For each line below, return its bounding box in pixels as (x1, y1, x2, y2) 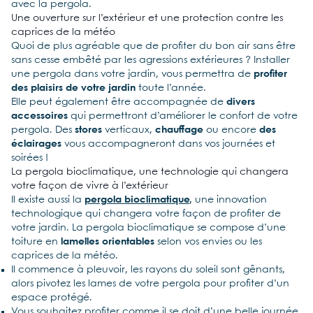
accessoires (11, 111, 68, 121)
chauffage (155, 125, 203, 135)
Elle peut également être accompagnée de (11, 97, 226, 107)
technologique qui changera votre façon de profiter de (11, 209, 281, 219)
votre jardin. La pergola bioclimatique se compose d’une (11, 223, 286, 233)
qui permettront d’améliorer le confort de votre (68, 111, 298, 121)
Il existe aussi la (11, 195, 85, 205)
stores (75, 125, 102, 135)
